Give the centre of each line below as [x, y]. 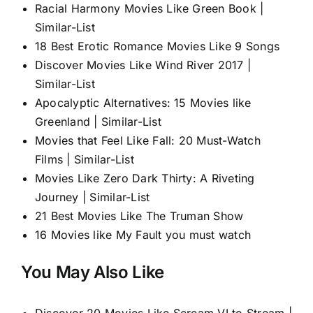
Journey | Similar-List [93, 197]
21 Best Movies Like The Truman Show [139, 216]
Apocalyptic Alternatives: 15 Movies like [143, 102]
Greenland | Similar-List [98, 121]
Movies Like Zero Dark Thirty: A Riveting [145, 178]
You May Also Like [93, 272]
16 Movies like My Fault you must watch [143, 234]
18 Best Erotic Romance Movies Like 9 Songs [158, 46]
